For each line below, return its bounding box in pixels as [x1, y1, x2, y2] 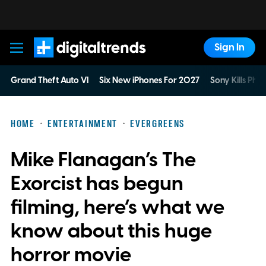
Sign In [214, 40, 245, 55]
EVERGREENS [130, 118, 185, 130]
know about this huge [10, 217, 212, 246]
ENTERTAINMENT [47, 118, 118, 130]
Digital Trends [34, 54, 116, 73]
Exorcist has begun [10, 170, 183, 198]
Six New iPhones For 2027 [99, 74, 199, 87]
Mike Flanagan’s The [10, 146, 196, 175]
